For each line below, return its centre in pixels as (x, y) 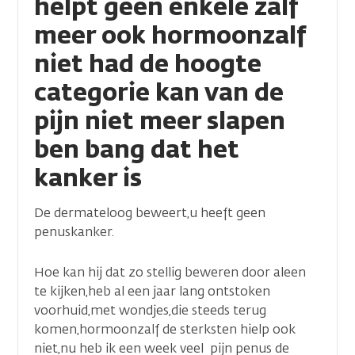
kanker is (88, 178)
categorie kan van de (159, 92)
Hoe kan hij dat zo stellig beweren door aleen (170, 272)
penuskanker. (74, 232)
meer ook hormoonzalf (170, 35)
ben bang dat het (137, 149)
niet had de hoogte (148, 64)
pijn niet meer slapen (160, 121)
